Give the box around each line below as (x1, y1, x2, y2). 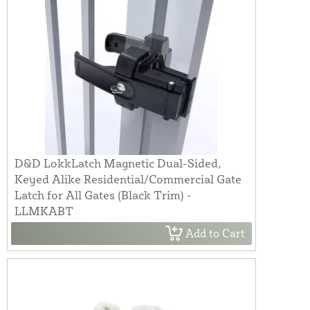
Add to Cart (185, 226, 245, 241)
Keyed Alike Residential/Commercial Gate (15, 171, 241, 186)
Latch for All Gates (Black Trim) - (15, 187, 192, 202)
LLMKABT (15, 203, 73, 218)
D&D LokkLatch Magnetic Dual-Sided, (15, 155, 221, 170)
